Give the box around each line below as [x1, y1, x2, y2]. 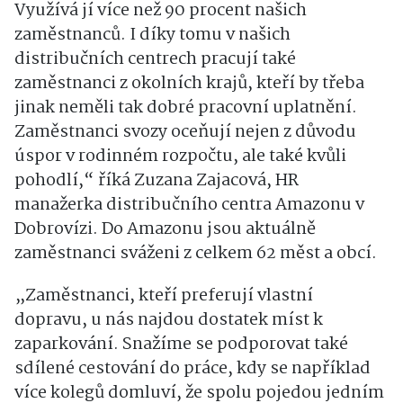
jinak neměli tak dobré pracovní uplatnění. [14, 94, 357, 122]
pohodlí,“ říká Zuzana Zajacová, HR [14, 167, 299, 195]
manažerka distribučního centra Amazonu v [14, 192, 364, 219]
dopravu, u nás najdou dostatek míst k [14, 307, 323, 335]
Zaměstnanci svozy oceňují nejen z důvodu [14, 119, 356, 147]
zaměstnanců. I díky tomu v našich [14, 22, 291, 49]
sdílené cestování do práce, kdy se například [14, 355, 371, 383]
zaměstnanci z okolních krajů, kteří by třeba [14, 70, 364, 98]
